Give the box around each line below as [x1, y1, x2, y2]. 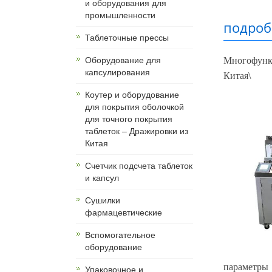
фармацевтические [85, 208, 162, 218]
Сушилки [85, 195, 120, 206]
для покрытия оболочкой [85, 102, 184, 112]
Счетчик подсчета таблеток [85, 161, 192, 171]
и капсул [85, 173, 119, 183]
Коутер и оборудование [85, 90, 179, 100]
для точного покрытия [85, 114, 172, 124]
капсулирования [85, 67, 150, 78]
